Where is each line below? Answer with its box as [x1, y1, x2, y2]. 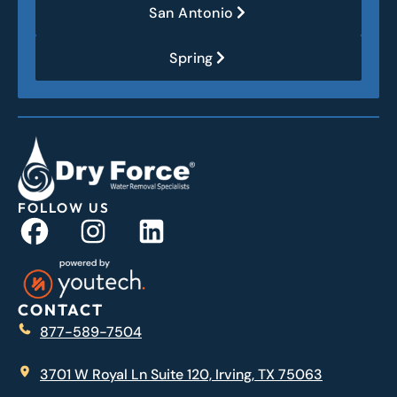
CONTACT [18, 300, 104, 321]
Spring [169, 48, 214, 67]
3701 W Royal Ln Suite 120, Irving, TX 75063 [40, 365, 323, 385]
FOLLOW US [18, 199, 110, 217]
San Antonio [149, 3, 234, 22]
